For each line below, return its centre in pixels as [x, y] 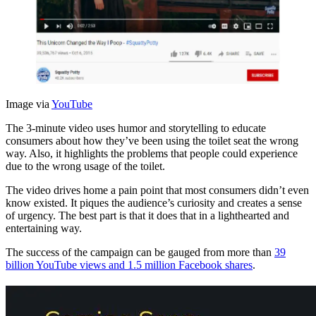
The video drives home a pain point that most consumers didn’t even [157, 190]
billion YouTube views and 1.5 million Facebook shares [129, 265]
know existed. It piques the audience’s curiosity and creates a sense [154, 202]
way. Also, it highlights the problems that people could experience [152, 153]
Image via [29, 104]
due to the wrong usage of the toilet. [85, 166]
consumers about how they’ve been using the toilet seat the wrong [152, 140]
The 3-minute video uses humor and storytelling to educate [136, 128]
